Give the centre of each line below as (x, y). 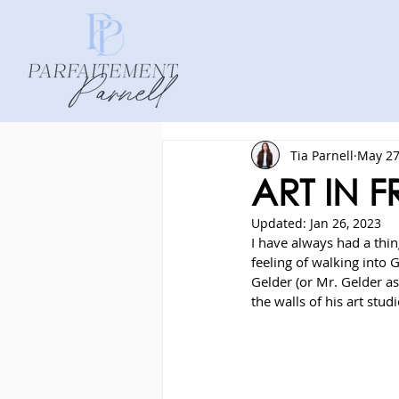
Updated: (281, 223)
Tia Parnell (322, 155)
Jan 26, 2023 (346, 223)
